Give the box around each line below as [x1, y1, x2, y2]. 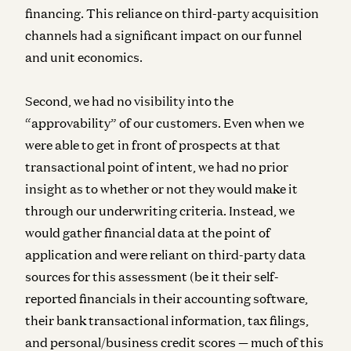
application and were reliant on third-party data [25, 246, 306, 262]
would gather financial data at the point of [25, 224, 270, 241]
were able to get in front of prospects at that [25, 136, 280, 153]
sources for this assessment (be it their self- [25, 268, 279, 284]
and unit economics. [25, 49, 143, 65]
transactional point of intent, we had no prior [25, 158, 288, 175]
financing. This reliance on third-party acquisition [25, 5, 319, 21]
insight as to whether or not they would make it [25, 180, 298, 197]
